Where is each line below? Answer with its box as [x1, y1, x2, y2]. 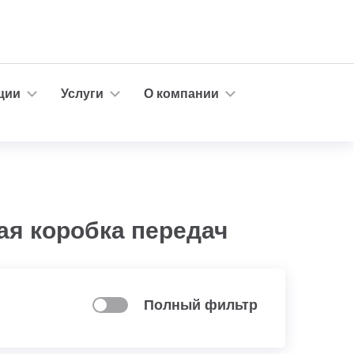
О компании [144, 86, 219, 100]
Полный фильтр [144, 297, 258, 313]
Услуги [61, 86, 104, 100]
